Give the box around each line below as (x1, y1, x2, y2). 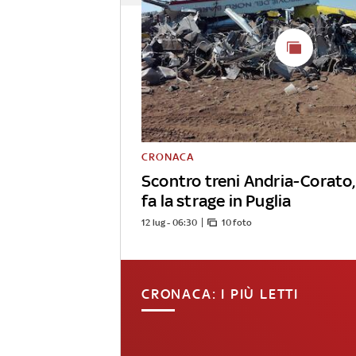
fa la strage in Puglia (141, 191, 292, 211)
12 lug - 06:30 (141, 217, 197, 229)
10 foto (221, 217, 253, 229)
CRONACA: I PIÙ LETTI (141, 286, 299, 303)
